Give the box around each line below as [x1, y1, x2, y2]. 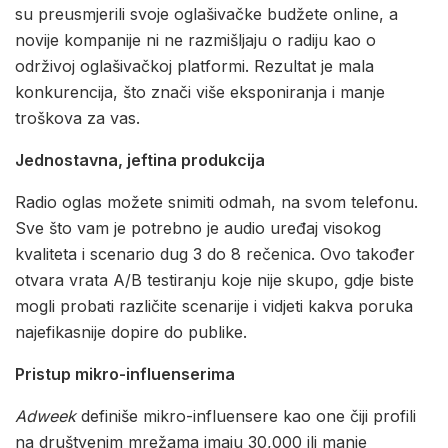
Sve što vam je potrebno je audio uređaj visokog [15, 218, 381, 239]
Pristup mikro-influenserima [15, 364, 235, 385]
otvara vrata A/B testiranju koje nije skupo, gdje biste [15, 270, 414, 291]
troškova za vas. [15, 108, 140, 129]
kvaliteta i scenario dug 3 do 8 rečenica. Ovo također [15, 244, 415, 265]
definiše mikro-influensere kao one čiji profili [76, 406, 416, 427]
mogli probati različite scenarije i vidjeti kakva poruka [15, 296, 413, 317]
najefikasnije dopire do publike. [15, 322, 247, 343]
